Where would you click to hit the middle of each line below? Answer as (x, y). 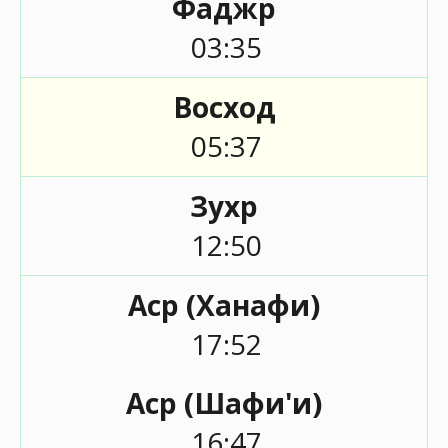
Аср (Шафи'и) (224, 403)
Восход (224, 107)
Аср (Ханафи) (224, 305)
